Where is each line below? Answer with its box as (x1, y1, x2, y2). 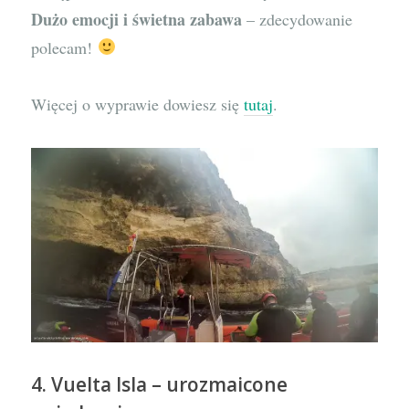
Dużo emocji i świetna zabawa (31, 6, 243, 31)
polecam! (31, 36, 98, 58)
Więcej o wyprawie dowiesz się (31, 93, 245, 116)
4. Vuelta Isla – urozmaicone (31, 372, 288, 398)
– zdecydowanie (242, 7, 353, 30)
